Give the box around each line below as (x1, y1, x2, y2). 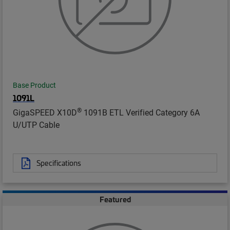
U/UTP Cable (13, 119, 60, 130)
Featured (99, 194, 131, 205)
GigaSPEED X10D (13, 107, 77, 118)
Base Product (13, 81, 56, 90)
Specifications (36, 158, 81, 168)
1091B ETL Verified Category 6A (82, 107, 200, 118)
